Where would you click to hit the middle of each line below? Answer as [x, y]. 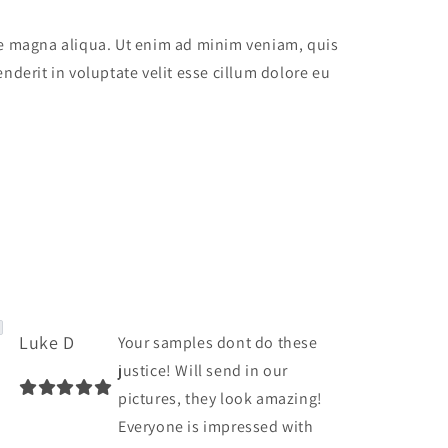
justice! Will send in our [203, 370]
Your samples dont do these [218, 342]
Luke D [47, 342]
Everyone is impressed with [216, 426]
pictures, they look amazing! [220, 398]
